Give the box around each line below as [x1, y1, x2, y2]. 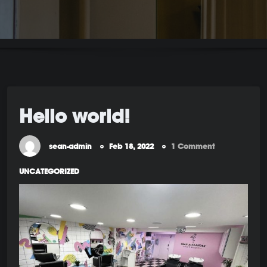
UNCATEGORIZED [19, 167, 79, 176]
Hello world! [19, 104, 130, 128]
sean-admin [49, 142, 92, 151]
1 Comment [171, 142, 215, 151]
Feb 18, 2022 [109, 142, 154, 151]
